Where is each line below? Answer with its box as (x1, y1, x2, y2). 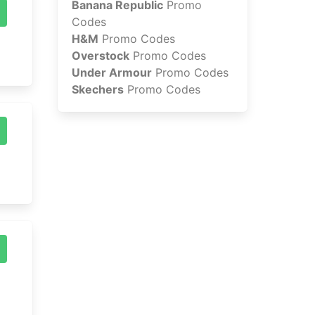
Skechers (72, 82, 124, 97)
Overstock (72, 49, 129, 63)
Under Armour (72, 65, 152, 80)
